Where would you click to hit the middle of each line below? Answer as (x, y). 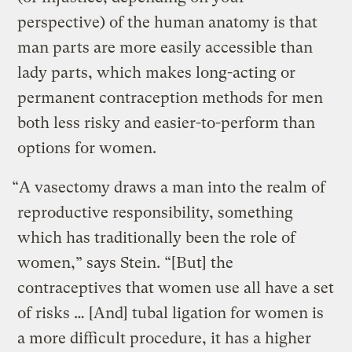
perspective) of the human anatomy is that (168, 23)
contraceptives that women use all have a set (176, 288)
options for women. (87, 148)
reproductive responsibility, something (156, 213)
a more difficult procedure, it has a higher (165, 339)
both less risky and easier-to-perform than (167, 123)
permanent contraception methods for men (170, 98)
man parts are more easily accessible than (165, 48)
